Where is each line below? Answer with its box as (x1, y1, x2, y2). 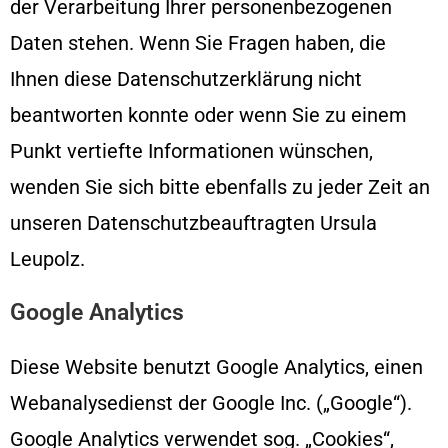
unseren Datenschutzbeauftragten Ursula (10, 210, 377, 235)
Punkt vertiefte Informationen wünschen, (10, 138, 373, 163)
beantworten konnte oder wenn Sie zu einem (10, 102, 407, 127)
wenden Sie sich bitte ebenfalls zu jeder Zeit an (10, 174, 430, 199)
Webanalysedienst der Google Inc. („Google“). (10, 390, 412, 415)
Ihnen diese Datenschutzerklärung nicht (10, 66, 362, 91)
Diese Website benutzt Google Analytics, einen (10, 354, 423, 379)
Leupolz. (10, 246, 85, 271)
